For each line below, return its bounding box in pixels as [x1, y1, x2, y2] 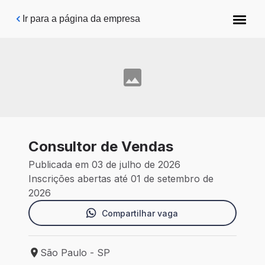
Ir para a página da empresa [22, 14, 140, 24]
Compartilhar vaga [101, 208, 178, 218]
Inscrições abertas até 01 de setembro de [28, 173, 214, 185]
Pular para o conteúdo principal [18, 9, 150, 20]
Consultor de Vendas [28, 138, 173, 156]
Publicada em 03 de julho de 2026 [28, 159, 180, 171]
